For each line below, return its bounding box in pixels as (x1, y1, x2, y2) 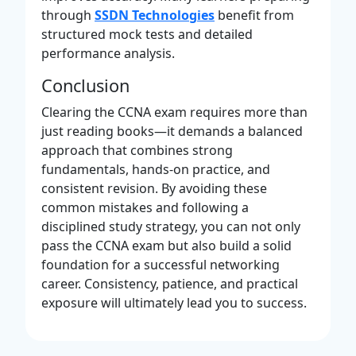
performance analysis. (41, 44, 175, 62)
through (41, 6, 95, 24)
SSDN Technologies (95, 6, 215, 24)
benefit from (215, 6, 294, 24)
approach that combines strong (41, 141, 233, 159)
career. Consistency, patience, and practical (41, 274, 298, 292)
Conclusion (41, 73, 130, 97)
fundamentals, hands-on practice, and (41, 160, 270, 178)
